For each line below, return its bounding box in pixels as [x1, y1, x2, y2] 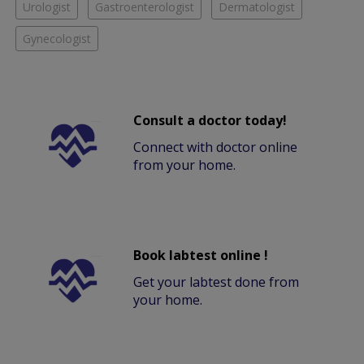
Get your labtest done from [133, 273, 300, 292]
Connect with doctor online [133, 138, 298, 157]
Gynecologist [23, 31, 91, 47]
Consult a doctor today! [133, 111, 288, 130]
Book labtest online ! [133, 246, 269, 265]
